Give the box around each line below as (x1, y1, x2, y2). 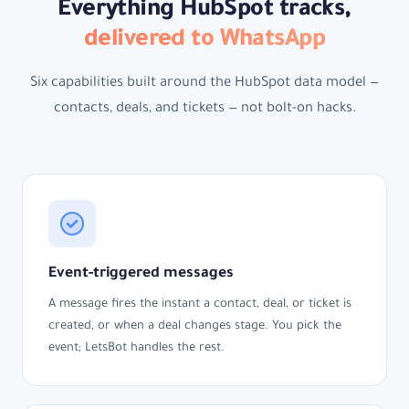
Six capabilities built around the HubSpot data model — (30, 75, 379, 91)
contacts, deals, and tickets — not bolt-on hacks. (53, 100, 356, 117)
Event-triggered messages (48, 267, 234, 283)
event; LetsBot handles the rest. (48, 342, 225, 356)
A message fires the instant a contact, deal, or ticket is (48, 299, 351, 312)
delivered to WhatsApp (83, 27, 326, 54)
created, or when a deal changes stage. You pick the (48, 320, 341, 334)
